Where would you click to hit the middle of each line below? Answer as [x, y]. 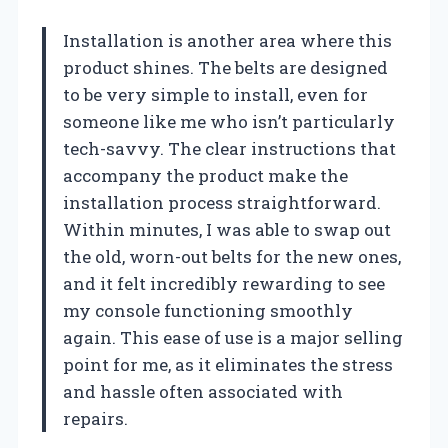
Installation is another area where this [227, 40]
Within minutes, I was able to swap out [227, 229]
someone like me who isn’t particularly [229, 121]
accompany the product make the [205, 175]
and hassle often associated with [203, 391]
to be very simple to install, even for [215, 94]
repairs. [95, 418]
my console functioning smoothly [208, 310]
